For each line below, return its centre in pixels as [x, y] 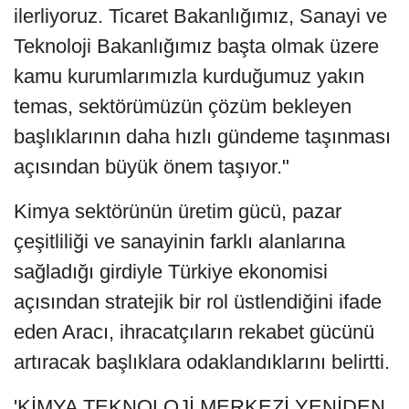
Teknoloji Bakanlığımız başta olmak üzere [196, 47]
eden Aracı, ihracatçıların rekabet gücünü [194, 332]
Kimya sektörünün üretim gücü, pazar [178, 212]
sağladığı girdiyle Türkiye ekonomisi [171, 272]
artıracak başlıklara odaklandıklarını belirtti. [202, 362]
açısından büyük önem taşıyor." [152, 167]
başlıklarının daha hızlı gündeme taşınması [202, 137]
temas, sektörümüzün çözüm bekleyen [183, 107]
